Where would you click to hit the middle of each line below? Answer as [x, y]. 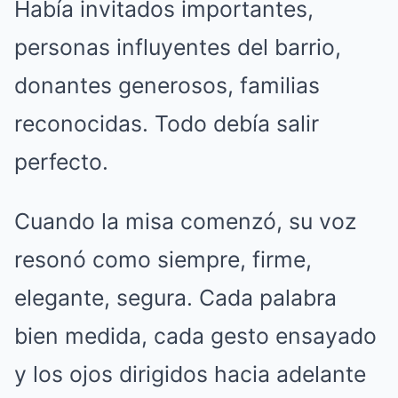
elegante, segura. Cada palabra [175, 297]
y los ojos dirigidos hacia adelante [190, 374]
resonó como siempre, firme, [163, 259]
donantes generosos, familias [167, 85]
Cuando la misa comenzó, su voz [185, 221]
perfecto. [61, 161]
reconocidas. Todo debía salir [167, 123]
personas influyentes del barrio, [178, 47]
